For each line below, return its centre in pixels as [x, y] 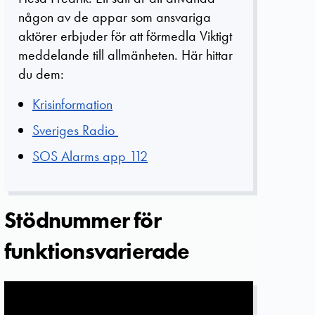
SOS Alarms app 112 [90, 156]
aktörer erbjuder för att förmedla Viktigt [125, 36]
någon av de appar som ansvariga [115, 17]
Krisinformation [72, 104]
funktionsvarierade [97, 252]
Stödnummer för [83, 221]
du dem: [41, 74]
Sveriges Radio [75, 130]
